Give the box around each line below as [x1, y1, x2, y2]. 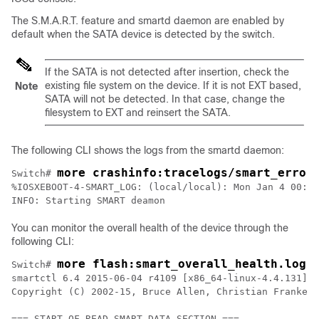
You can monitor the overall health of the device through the [11, 222, 288, 234]
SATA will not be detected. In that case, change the [45, 93, 285, 105]
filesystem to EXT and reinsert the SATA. [45, 107, 231, 118]
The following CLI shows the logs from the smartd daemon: [11, 145, 284, 156]
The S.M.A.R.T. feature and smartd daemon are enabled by [11, 15, 284, 26]
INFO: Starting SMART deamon [11, 195, 165, 206]
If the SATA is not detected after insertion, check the [45, 66, 289, 78]
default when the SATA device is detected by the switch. [11, 28, 275, 40]
